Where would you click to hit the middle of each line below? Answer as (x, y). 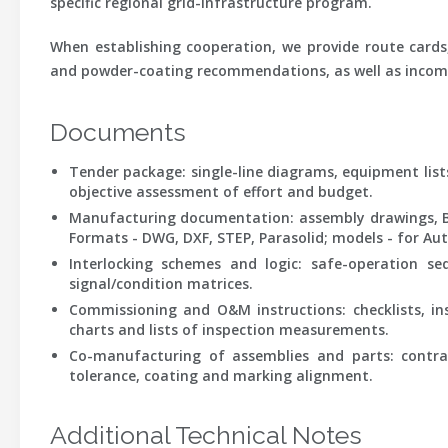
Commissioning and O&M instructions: (207, 309)
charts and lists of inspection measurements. (228, 329)
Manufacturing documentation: (181, 217)
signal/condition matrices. (160, 283)
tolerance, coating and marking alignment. (220, 375)
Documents (118, 132)
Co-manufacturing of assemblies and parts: (231, 355)
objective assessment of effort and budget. (220, 191)
